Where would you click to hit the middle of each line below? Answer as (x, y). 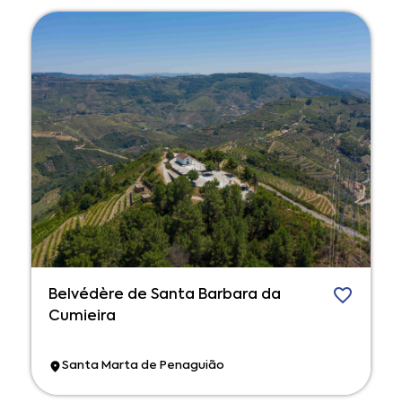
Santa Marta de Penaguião (143, 366)
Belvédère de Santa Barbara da (165, 295)
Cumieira (82, 316)
